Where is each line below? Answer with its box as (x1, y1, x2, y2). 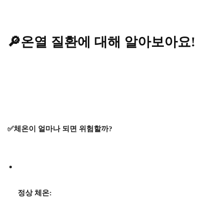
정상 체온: (18, 189, 52, 197)
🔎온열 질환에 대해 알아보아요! (7, 35, 195, 50)
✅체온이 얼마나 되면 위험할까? (7, 125, 112, 133)
